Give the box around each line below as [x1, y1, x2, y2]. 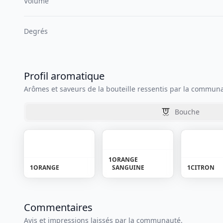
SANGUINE [112, 163, 144, 172]
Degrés [24, 26, 48, 36]
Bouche [175, 107, 200, 116]
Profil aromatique [24, 69, 105, 83]
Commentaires [24, 201, 93, 214]
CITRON [191, 163, 215, 172]
